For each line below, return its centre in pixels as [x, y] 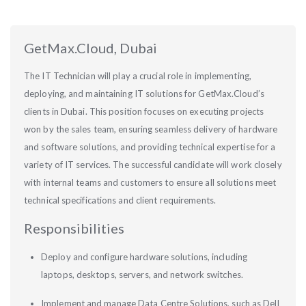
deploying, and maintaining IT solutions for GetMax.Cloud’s [144, 94]
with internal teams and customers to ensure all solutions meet [150, 182]
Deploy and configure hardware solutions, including [144, 257]
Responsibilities [76, 228]
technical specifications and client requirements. [121, 200]
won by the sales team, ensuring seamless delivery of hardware [151, 129]
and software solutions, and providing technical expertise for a [150, 147]
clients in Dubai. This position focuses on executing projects [144, 111]
